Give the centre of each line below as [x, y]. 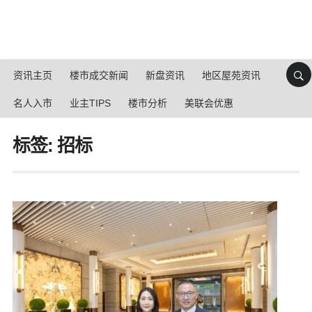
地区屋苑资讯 [231, 75]
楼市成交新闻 [99, 75]
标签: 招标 [52, 146]
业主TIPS [90, 103]
